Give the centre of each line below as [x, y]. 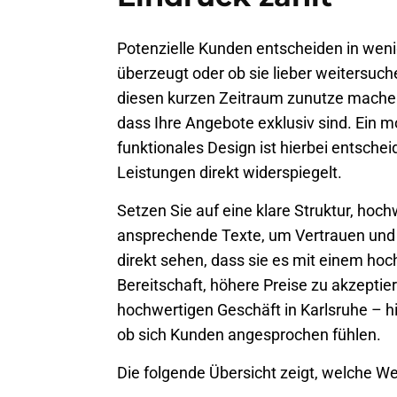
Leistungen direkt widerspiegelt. [230, 173]
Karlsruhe [334, 310]
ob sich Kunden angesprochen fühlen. [249, 335]
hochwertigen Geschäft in [209, 310]
